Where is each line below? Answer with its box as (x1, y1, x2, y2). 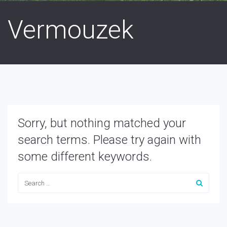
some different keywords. (18, 149, 152, 164)
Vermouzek (8, 15, 134, 45)
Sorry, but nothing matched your (18, 116, 186, 130)
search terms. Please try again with (18, 133, 201, 147)
